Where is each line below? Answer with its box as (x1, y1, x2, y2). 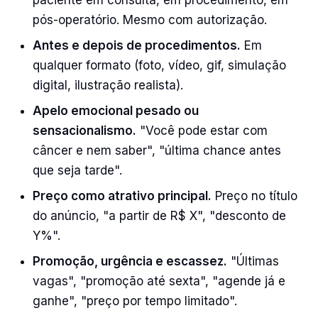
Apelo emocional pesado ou (33, 104, 199, 118)
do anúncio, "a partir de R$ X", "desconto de (33, 209, 286, 223)
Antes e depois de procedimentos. (33, 38, 241, 53)
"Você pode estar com (136, 124, 268, 138)
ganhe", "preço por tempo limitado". (33, 294, 237, 308)
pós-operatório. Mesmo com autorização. (33, 13, 267, 27)
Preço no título (212, 189, 297, 203)
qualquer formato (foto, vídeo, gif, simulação (33, 58, 286, 72)
